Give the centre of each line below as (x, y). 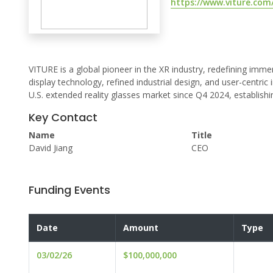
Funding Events (69, 190)
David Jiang (51, 148)
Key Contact (63, 118)
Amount (141, 228)
